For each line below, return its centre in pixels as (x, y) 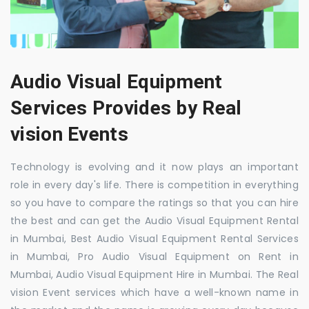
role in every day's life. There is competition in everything (154, 185)
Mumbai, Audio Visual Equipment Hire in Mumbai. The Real (154, 275)
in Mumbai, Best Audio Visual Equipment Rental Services (154, 239)
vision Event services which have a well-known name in (154, 292)
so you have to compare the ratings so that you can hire (154, 203)
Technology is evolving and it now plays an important (154, 167)
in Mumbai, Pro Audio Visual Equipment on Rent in (154, 257)
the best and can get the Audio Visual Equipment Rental (154, 221)
